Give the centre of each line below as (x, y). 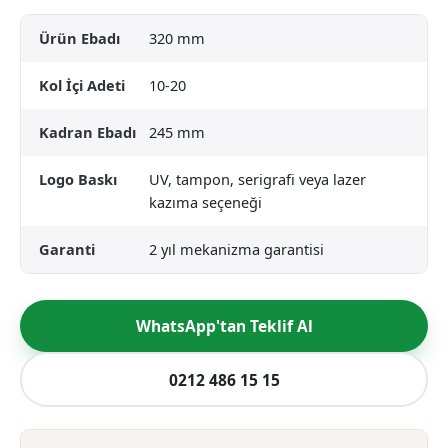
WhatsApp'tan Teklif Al (224, 326)
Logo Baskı (78, 179)
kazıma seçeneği (205, 202)
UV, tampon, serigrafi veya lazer (257, 179)
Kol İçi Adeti (82, 85)
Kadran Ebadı (87, 132)
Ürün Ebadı (79, 38)
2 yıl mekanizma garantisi (236, 249)
